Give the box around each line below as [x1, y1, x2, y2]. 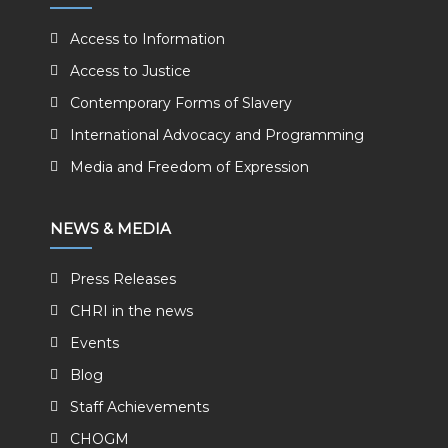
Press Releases [70, 270, 176, 288]
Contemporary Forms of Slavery [70, 94, 292, 112]
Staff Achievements [70, 398, 209, 416]
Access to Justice [70, 62, 191, 80]
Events [70, 334, 119, 352]
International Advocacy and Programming [70, 126, 364, 144]
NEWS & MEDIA [50, 219, 171, 238]
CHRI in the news [70, 302, 193, 320]
